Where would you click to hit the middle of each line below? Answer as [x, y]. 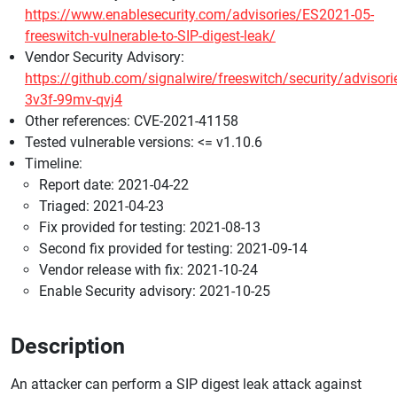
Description [68, 346]
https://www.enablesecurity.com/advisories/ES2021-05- [199, 15]
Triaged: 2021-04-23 [101, 206]
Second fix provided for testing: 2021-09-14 [173, 249]
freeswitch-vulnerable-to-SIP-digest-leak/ [150, 36]
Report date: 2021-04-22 [114, 185]
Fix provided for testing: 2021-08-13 [150, 228]
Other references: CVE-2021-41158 [132, 121]
